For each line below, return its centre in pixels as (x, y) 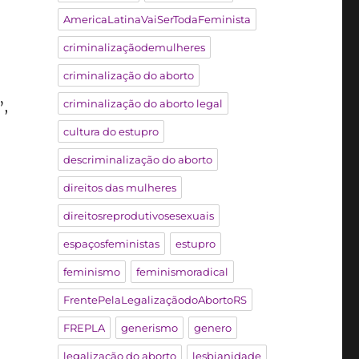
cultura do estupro (111, 131)
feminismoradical (182, 271)
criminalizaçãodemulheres (134, 47)
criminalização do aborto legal (143, 103)
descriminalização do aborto (137, 159)
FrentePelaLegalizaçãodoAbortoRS (155, 299)
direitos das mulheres (119, 187)
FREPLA (84, 327)
